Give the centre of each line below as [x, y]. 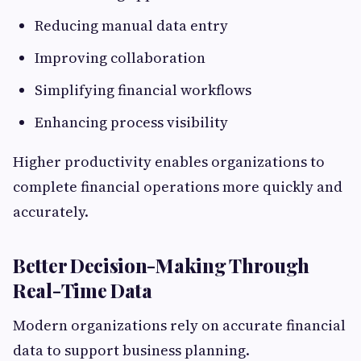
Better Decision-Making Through [162, 266]
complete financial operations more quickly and [178, 187]
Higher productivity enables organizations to [169, 162]
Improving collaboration [120, 58]
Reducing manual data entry [131, 26]
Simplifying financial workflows [143, 90]
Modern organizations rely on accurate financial [179, 326]
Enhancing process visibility [131, 122]
